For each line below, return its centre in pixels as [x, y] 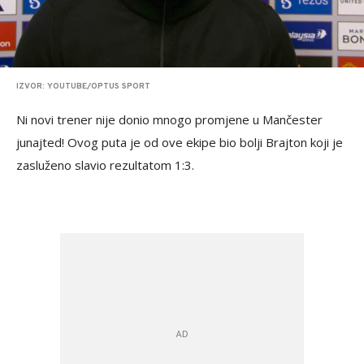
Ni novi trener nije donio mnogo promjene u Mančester [169, 120]
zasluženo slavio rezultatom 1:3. [105, 165]
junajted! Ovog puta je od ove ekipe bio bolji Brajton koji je [180, 143]
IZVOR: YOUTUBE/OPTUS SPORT [83, 87]
